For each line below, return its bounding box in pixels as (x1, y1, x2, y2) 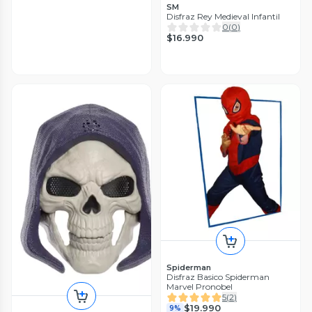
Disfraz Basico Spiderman (166, 271, 270, 282)
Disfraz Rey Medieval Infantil (166, 10, 280, 22)
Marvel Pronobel (166, 281, 233, 292)
